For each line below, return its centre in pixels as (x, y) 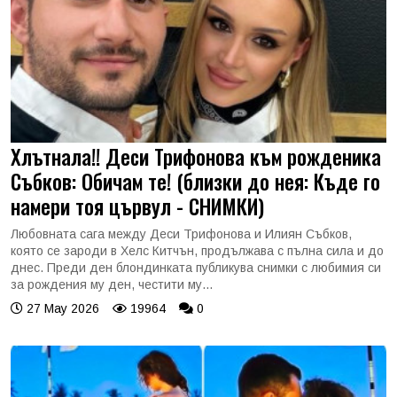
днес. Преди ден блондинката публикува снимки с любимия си (196, 268)
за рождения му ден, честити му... (112, 284)
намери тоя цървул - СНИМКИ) (137, 206)
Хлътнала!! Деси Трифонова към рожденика (196, 156)
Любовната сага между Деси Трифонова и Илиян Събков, (181, 234)
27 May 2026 (61, 308)
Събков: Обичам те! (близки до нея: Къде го (195, 181)
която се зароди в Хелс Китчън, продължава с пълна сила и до (197, 251)
